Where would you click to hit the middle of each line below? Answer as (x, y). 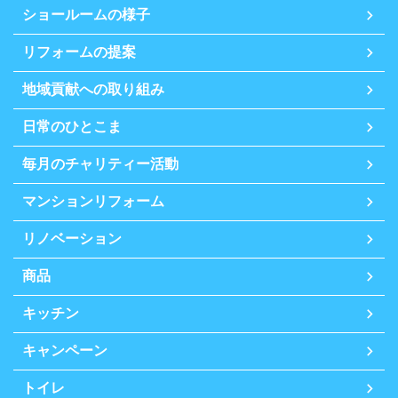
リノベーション (72, 239)
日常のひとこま (72, 127)
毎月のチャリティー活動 (100, 164)
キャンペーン (65, 351)
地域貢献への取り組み (93, 90)
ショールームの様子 (86, 15)
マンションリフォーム (93, 202)
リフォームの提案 (79, 52)
